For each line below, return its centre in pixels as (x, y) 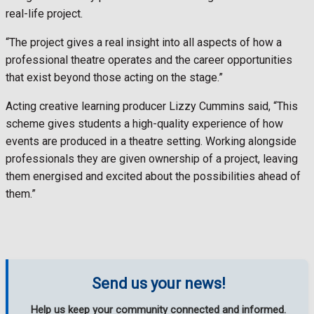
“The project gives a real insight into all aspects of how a (144, 42)
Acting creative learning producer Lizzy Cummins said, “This (152, 106)
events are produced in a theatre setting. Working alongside (151, 141)
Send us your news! (158, 283)
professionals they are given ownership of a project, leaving (152, 158)
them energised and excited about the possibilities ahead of (153, 176)
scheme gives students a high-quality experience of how (144, 123)
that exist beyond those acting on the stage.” (114, 77)
